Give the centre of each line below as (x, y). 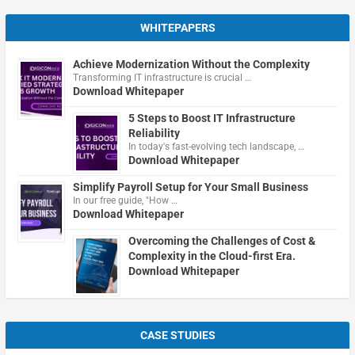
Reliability (154, 133)
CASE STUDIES (177, 335)
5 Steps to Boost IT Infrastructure (212, 118)
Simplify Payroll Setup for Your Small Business (190, 187)
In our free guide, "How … (125, 200)
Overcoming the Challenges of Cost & (221, 240)
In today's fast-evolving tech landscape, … (216, 146)
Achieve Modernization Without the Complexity (191, 64)
